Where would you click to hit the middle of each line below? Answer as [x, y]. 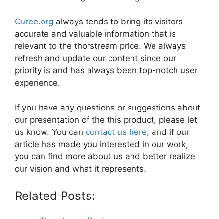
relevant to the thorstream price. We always [100, 46]
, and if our [168, 132]
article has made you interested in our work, [101, 144]
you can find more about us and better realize [105, 156]
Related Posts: [55, 196]
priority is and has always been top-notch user [106, 71]
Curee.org [34, 22]
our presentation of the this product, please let [106, 120]
